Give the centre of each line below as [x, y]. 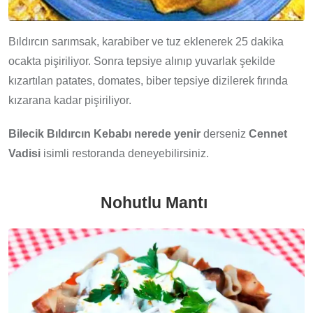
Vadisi [24, 153]
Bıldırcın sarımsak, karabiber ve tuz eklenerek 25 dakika [146, 41]
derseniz [225, 133]
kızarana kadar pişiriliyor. [70, 100]
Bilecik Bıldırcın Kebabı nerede [90, 133]
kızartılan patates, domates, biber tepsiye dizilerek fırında [148, 80]
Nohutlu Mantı [154, 203]
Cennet [268, 133]
